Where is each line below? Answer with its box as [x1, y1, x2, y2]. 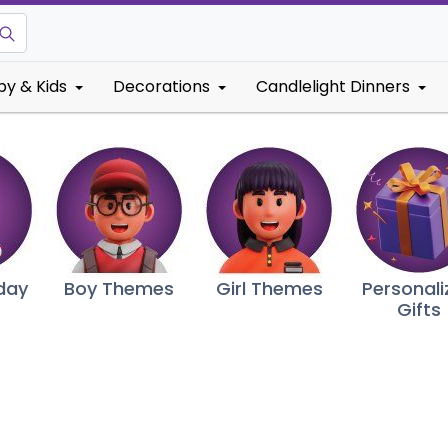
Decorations [113, 75, 210, 98]
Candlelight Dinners [256, 75, 410, 98]
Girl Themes [215, 276, 323, 301]
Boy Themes [64, 276, 175, 301]
